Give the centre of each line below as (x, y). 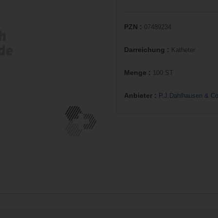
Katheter (183, 50)
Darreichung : (148, 50)
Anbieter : (141, 95)
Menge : (138, 73)
